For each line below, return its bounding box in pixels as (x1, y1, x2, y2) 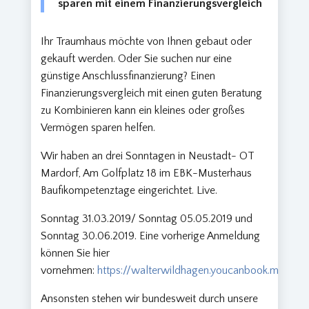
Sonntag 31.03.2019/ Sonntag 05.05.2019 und (41, 212, 253, 226)
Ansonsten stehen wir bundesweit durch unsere (41, 292, 259, 306)
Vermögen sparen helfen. (41, 121, 156, 134)
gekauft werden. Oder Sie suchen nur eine (41, 52, 232, 66)
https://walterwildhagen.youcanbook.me (97, 264, 285, 277)
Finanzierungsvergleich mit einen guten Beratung (41, 87, 263, 100)
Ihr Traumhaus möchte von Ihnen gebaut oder (41, 35, 252, 48)
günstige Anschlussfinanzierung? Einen (41, 70, 216, 83)
